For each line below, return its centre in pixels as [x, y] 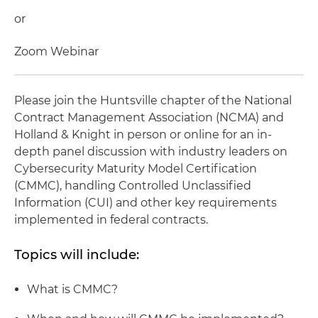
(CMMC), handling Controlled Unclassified [133, 186]
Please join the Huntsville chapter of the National [153, 101]
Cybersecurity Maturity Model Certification [136, 169]
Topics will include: [77, 255]
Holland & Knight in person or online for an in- [143, 135]
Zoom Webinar [56, 52]
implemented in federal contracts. [111, 220]
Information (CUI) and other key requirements [146, 203]
